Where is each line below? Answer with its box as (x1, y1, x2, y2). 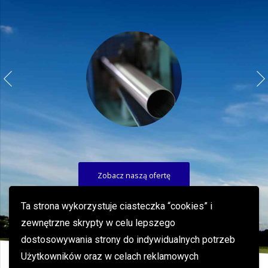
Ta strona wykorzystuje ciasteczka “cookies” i (21, 200, 212, 212)
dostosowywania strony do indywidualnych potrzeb (21, 234, 235, 245)
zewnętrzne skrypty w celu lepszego (21, 217, 175, 229)
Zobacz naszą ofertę (98, 170, 170, 181)
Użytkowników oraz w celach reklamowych (21, 251, 199, 262)
